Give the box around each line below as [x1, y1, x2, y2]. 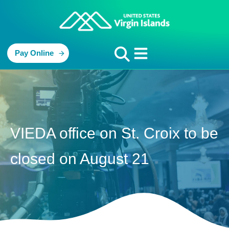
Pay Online [15, 49, 54, 58]
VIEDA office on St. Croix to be [10, 125, 218, 142]
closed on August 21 [10, 150, 149, 168]
